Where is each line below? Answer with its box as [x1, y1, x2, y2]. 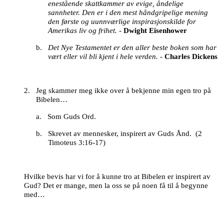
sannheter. [48, 8, 80, 17]
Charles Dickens [164, 52, 217, 61]
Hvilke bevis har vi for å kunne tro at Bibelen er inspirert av [24, 172, 210, 181]
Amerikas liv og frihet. [48, 26, 117, 35]
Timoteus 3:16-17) [48, 138, 105, 147]
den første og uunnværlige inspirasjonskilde [48, 17, 185, 26]
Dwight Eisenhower [123, 26, 187, 35]
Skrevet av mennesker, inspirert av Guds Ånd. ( [48, 129, 198, 138]
